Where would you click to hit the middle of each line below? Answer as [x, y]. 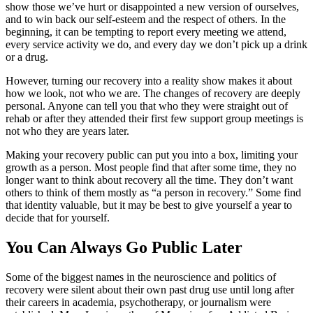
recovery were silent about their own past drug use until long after [150, 289]
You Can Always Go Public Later [124, 247]
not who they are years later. [67, 131]
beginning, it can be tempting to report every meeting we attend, [146, 31]
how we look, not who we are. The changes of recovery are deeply [153, 93]
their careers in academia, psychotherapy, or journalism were [138, 302]
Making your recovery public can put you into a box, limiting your [152, 154]
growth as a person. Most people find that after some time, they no [151, 167]
